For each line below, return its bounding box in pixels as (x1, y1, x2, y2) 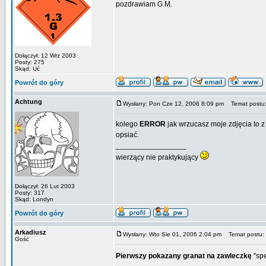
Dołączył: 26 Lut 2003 (15, 183, 75, 189)
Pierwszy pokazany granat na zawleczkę (116, 252, 252, 260)
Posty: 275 (15, 59, 45, 65)
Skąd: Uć (15, 65, 40, 72)
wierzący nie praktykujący (116, 153, 200, 161)
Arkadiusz (15, 229, 46, 236)
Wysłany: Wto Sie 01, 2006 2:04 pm (123, 231, 221, 237)
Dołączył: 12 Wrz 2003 (15, 52, 76, 59)
